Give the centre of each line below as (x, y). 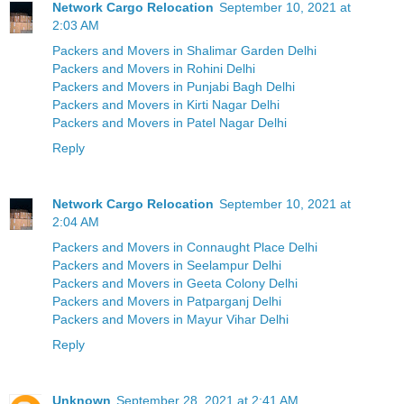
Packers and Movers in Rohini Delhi (154, 68)
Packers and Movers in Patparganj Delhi (167, 301)
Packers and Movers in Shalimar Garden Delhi (184, 50)
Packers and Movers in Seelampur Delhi (167, 265)
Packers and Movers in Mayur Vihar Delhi (170, 319)
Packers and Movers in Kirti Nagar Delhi (166, 104)
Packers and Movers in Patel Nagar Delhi (170, 122)
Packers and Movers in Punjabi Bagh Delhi (174, 86)
